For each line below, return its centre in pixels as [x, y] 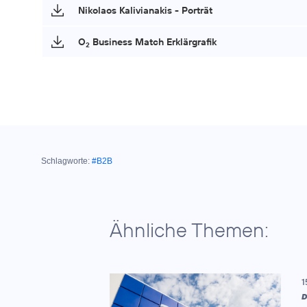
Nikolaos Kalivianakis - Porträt [145, 10]
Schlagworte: [65, 161]
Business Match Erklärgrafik [153, 41]
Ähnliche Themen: [189, 230]
